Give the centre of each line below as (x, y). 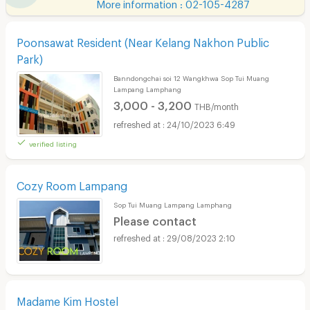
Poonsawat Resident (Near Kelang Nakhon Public (143, 40)
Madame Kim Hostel (67, 299)
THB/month (216, 105)
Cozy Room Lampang (72, 183)
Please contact (155, 219)
